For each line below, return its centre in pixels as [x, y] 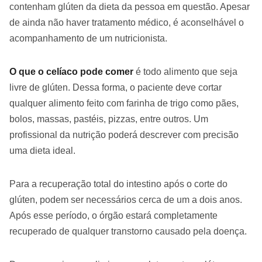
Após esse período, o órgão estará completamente [113, 216]
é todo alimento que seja [187, 72]
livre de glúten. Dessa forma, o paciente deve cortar [116, 88]
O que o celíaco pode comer [73, 72]
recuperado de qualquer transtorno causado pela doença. [128, 232]
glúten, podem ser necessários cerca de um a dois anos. [126, 200]
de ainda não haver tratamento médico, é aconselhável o [127, 23]
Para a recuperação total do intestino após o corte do [118, 184]
